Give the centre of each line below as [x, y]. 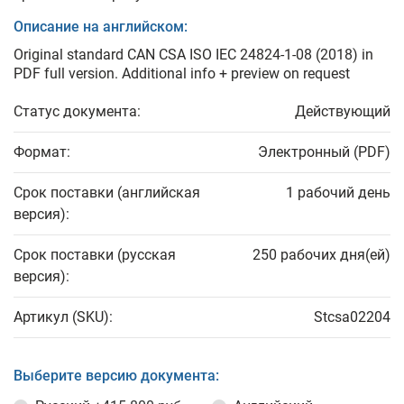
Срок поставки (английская [107, 193]
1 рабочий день [338, 193]
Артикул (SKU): [63, 317]
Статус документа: [77, 111]
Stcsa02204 [352, 317]
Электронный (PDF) [324, 152]
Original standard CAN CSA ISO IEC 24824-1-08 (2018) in [193, 55]
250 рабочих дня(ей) [321, 255]
